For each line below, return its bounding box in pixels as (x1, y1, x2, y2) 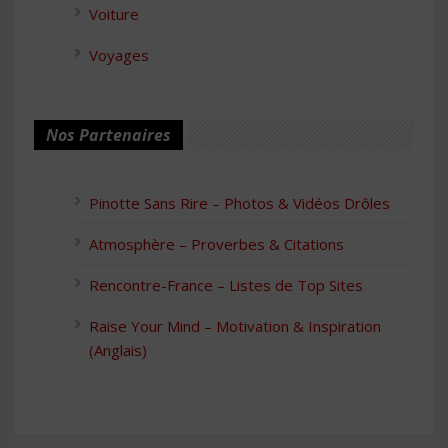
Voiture (89, 4, 139, 24)
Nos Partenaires (46, 124, 171, 146)
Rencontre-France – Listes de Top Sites (89, 275, 363, 295)
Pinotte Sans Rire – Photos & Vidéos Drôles (89, 193, 390, 213)
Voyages (89, 45, 149, 65)
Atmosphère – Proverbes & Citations (89, 234, 344, 254)
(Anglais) (89, 340, 147, 360)
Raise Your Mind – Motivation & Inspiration (89, 316, 381, 336)
